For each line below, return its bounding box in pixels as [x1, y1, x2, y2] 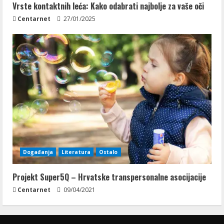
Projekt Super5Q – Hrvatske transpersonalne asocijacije [12, 171, 206, 183]
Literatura [61, 148, 90, 155]
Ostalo [98, 148, 118, 155]
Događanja [23, 148, 53, 155]
